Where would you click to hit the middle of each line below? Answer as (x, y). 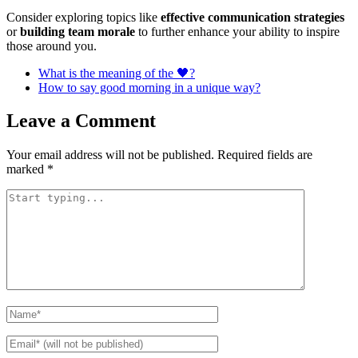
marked (27, 169)
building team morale (78, 31)
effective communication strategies (253, 17)
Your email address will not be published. (110, 155)
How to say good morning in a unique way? (149, 87)
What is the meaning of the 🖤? (117, 73)
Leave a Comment (81, 121)
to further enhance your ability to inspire (237, 31)
